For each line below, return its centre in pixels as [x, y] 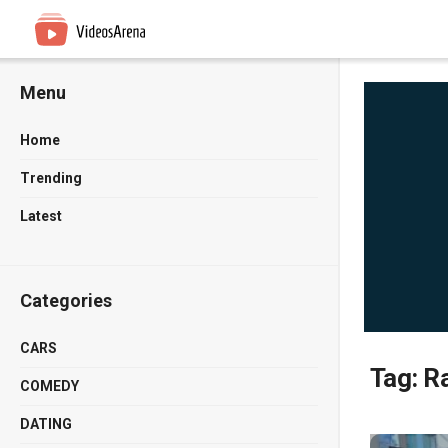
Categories [66, 300]
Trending [51, 178]
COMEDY [49, 386]
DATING [46, 424]
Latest [41, 216]
